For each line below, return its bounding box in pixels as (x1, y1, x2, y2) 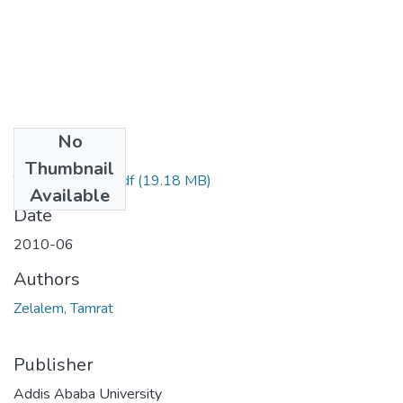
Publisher (13, 352, 94, 377)
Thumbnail (25, 156, 114, 181)
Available (30, 183, 110, 208)
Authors (13, 266, 80, 291)
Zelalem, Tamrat (13, 298, 113, 318)
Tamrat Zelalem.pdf (13, 170, 134, 191)
